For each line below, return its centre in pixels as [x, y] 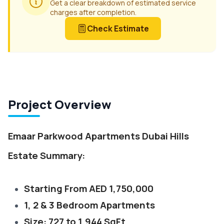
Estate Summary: [46, 155]
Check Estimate [118, 28]
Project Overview [60, 104]
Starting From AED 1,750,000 [89, 188]
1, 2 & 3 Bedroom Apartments [89, 205]
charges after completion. [93, 12]
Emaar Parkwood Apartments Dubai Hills [98, 136]
